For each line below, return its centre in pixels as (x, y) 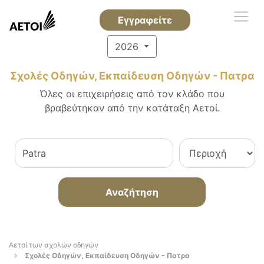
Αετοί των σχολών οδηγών (54, 245)
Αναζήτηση (132, 192)
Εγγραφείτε (145, 20)
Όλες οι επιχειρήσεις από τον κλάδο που (132, 94)
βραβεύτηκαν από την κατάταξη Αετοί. (132, 108)
